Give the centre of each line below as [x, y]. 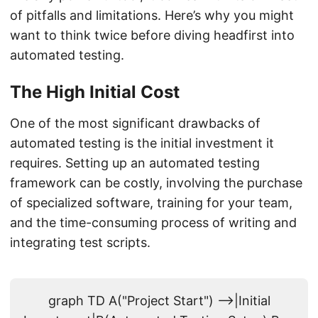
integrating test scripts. [80, 243]
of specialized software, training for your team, [151, 203]
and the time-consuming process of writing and [153, 223]
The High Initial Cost [95, 92]
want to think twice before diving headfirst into [152, 35]
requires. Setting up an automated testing [135, 163]
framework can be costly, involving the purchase [156, 183]
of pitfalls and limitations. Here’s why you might [152, 16]
